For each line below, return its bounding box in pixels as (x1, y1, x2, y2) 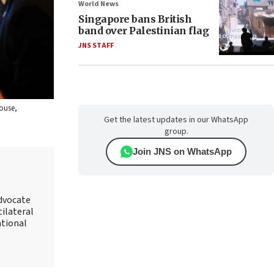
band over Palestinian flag (78, 24, 209, 37)
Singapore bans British (78, 13, 191, 25)
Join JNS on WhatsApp (133, 146, 232, 157)
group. (164, 125, 188, 138)
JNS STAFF (78, 40, 114, 51)
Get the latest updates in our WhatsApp (104, 114, 248, 126)
